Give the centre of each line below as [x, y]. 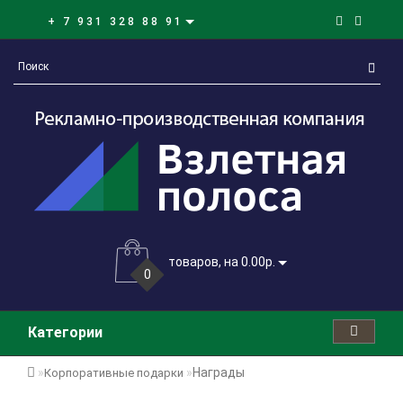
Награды [219, 372]
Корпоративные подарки [114, 373]
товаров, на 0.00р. [222, 262]
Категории [65, 332]
